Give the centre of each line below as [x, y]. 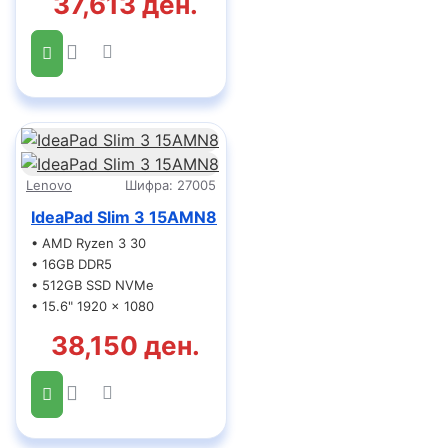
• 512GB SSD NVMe [92, 285]
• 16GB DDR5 [71, 264]
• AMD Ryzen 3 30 [88, 243]
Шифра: [148, 185]
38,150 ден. [126, 345]
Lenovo [49, 185]
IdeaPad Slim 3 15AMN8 [124, 217]
